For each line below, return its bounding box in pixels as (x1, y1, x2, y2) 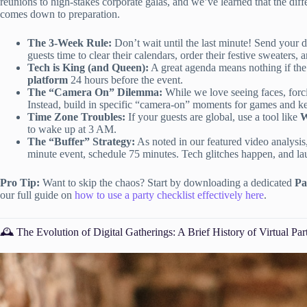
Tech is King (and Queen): (27, 61, 149, 73)
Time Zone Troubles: (27, 110, 125, 123)
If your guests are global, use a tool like (125, 110, 300, 123)
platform (27, 73, 68, 86)
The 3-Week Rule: (27, 36, 112, 49)
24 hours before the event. (68, 73, 183, 86)
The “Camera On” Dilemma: (27, 86, 162, 98)
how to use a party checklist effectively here (75, 188, 264, 201)
